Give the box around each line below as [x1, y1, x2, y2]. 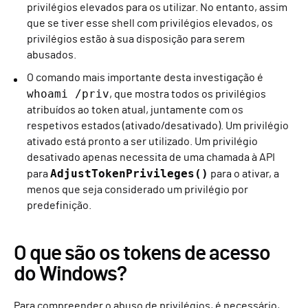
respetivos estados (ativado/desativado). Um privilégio [27, 120, 289, 131]
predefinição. [27, 199, 91, 211]
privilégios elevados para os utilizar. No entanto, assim [27, 1, 287, 13]
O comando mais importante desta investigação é [27, 71, 263, 83]
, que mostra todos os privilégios [109, 88, 266, 100]
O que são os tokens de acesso [14, 243, 270, 264]
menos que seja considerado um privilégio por [27, 184, 248, 195]
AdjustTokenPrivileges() [50, 166, 208, 180]
